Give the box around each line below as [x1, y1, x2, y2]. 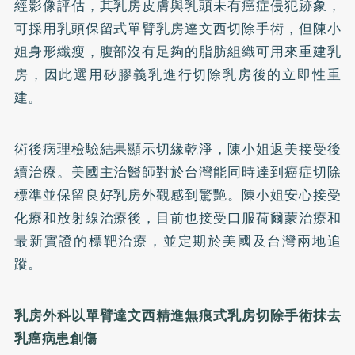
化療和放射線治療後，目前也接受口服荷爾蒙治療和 [13, 207, 342, 228]
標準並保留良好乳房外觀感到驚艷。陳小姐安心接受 [13, 184, 342, 205]
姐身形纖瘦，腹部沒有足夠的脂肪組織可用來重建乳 [13, 40, 342, 62]
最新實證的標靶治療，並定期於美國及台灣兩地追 [13, 230, 342, 251]
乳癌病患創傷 [13, 327, 97, 349]
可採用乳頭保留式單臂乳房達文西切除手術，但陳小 [13, 17, 342, 39]
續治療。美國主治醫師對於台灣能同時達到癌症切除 [13, 161, 342, 182]
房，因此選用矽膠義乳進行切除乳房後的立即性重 [13, 63, 342, 85]
